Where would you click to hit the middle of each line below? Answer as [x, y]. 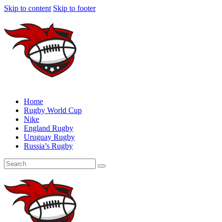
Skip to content [28, 8]
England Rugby [49, 128]
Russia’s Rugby [48, 146]
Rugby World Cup [53, 110]
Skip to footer [74, 8]
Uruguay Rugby [49, 137]
